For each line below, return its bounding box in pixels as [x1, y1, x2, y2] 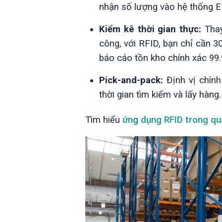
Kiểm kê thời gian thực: [99, 23, 202, 35]
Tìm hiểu [85, 114, 122, 125]
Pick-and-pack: [99, 74, 163, 86]
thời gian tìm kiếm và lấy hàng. [99, 89, 221, 100]
